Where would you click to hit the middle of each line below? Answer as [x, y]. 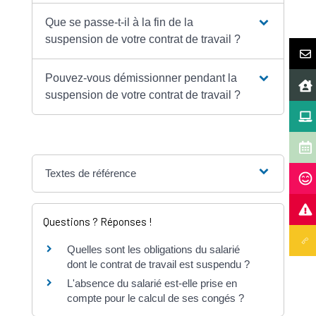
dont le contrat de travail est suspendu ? [158, 265]
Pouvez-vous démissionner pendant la [141, 78]
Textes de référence [91, 174]
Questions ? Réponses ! [97, 222]
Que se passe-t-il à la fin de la [120, 23]
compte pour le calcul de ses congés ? [155, 298]
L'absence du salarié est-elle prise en [152, 284]
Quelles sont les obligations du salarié [153, 250]
